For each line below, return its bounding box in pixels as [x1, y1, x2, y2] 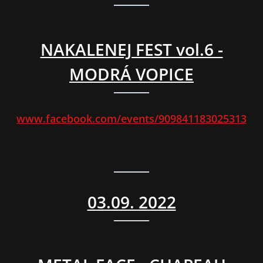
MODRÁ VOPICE [69, 63, 194, 86]
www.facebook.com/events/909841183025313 [16, 112, 247, 126]
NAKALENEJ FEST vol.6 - [40, 38, 223, 61]
